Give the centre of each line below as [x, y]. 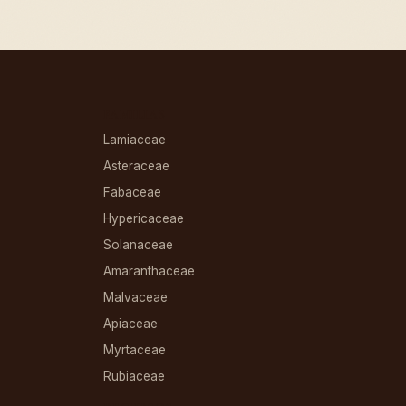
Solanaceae [138, 245]
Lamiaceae [134, 140]
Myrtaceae [134, 350]
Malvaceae [135, 298]
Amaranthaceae [149, 271]
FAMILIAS [134, 115]
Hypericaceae [143, 219]
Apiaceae [130, 324]
